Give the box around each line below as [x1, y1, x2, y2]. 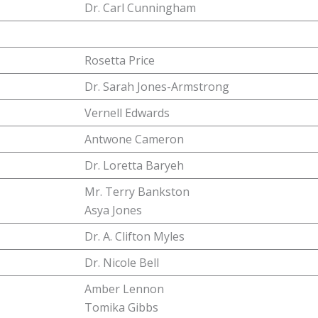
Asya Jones [84, 202, 142, 218]
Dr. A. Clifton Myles [84, 229, 185, 244]
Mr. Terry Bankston [84, 184, 190, 199]
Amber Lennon [84, 281, 164, 297]
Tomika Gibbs [84, 300, 158, 315]
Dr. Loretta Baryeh [84, 158, 184, 173]
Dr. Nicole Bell [84, 255, 159, 270]
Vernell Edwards [84, 105, 170, 121]
